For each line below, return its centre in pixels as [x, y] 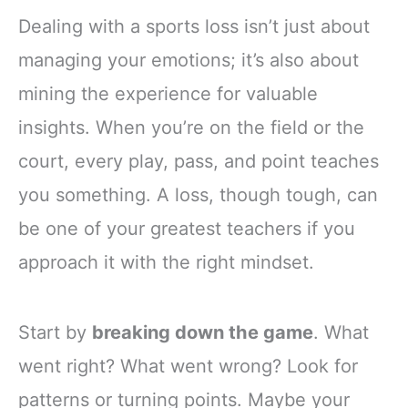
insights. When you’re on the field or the [191, 127]
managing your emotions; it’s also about [189, 60]
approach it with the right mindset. [166, 262]
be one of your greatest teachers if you [187, 228]
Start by [55, 332]
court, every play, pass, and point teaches [199, 161]
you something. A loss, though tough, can [198, 194]
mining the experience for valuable [168, 93]
